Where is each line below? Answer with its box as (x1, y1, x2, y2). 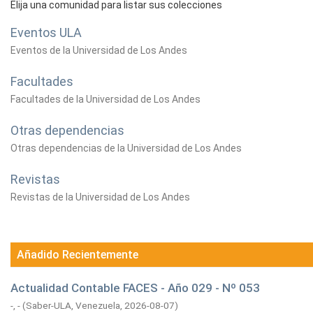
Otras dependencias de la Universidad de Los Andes (10, 143, 242, 154)
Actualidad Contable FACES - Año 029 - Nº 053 (10, 281, 260, 295)
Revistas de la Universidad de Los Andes (10, 191, 190, 203)
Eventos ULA (10, 25, 82, 40)
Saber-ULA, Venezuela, (26, 300, 124, 311)
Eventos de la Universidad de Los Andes (10, 45, 187, 56)
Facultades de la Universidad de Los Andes (10, 94, 201, 105)
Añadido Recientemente (17, 248, 138, 261)
